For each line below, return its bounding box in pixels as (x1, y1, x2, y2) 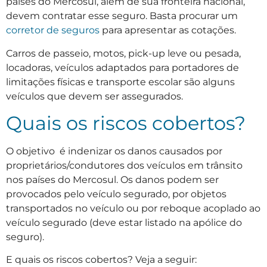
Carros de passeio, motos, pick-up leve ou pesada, (6, 47, 241, 59)
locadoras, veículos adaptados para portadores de (6, 61, 239, 73)
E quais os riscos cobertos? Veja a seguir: (6, 254, 197, 266)
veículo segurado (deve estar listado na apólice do (6, 217, 242, 229)
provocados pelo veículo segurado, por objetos (6, 188, 226, 200)
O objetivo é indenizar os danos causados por (6, 145, 222, 157)
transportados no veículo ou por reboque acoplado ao (6, 203, 260, 215)
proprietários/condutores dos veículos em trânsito (6, 160, 243, 172)
